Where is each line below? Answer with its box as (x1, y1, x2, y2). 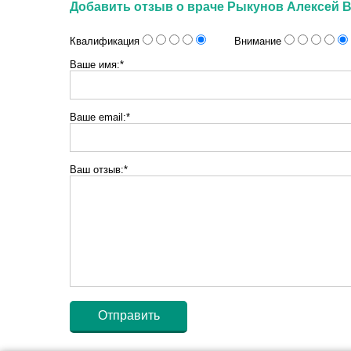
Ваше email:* (70, 111, 130, 123)
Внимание (206, 35, 284, 47)
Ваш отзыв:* (70, 164, 128, 175)
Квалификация (70, 35, 143, 47)
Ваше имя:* (70, 59, 124, 71)
